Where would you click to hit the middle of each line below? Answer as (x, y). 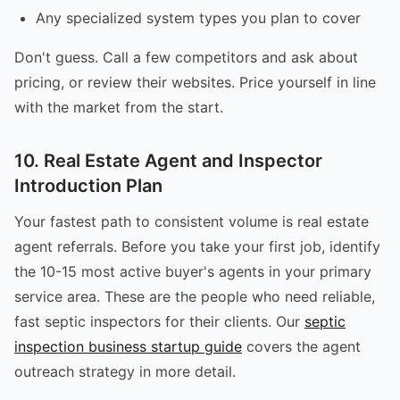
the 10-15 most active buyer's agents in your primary (193, 271)
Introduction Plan (88, 185)
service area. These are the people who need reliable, (195, 296)
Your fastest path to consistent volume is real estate (192, 221)
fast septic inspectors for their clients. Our (159, 321)
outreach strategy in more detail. (125, 371)
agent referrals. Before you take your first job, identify (197, 246)
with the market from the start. (119, 107)
